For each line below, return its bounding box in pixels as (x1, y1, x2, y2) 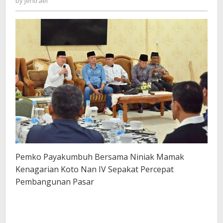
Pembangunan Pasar (15, 176, 94, 188)
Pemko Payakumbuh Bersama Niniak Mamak (15, 151, 184, 163)
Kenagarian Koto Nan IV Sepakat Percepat (15, 164, 174, 175)
